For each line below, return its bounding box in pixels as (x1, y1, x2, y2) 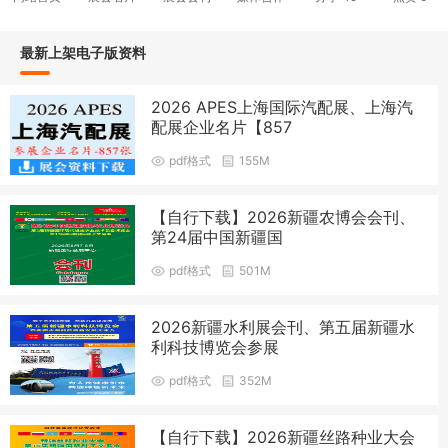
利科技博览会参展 (151, 336, 280, 357)
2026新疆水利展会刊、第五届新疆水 (151, 316, 416, 337)
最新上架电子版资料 (20, 43, 146, 61)
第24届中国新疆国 (151, 226, 284, 247)
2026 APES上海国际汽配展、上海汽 (151, 96, 414, 117)
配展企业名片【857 (151, 116, 293, 137)
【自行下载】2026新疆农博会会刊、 (151, 206, 416, 227)
